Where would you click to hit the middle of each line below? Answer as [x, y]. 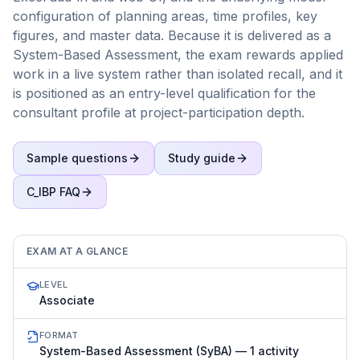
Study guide [202, 158]
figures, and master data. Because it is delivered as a [172, 35]
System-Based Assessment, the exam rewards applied [178, 55]
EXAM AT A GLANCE [77, 251]
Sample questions [77, 158]
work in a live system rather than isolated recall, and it [178, 74]
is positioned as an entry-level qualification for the [164, 93]
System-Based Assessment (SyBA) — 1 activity [169, 351]
